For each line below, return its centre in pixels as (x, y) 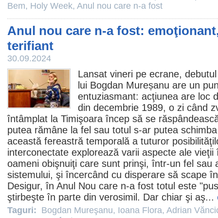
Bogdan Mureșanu (130, 85)
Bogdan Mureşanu (77, 210)
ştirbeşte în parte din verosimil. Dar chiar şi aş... (112, 197)
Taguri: (23, 210)
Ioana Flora (140, 210)
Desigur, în (32, 186)
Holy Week (51, 6)
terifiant (30, 46)
